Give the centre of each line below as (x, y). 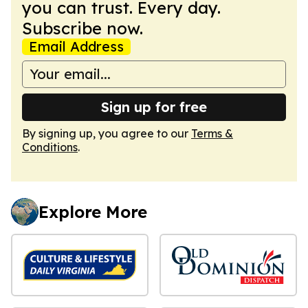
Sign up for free (154, 107)
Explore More (93, 211)
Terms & (212, 133)
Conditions (50, 147)
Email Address (76, 46)
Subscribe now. (82, 28)
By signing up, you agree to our (107, 133)
